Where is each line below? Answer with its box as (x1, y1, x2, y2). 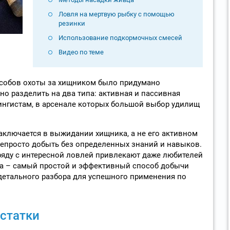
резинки (58, 19, 85, 27)
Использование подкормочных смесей (58, 33, 182, 42)
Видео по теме (58, 48, 104, 56)
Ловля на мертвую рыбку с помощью (58, 10, 175, 18)
